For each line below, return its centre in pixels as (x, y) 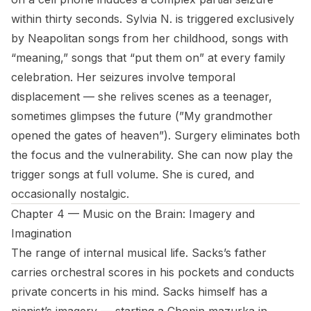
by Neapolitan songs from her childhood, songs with (150, 38)
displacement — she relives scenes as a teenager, (142, 96)
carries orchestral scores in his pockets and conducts (153, 272)
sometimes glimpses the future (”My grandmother (142, 116)
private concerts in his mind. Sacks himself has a (139, 292)
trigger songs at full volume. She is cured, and (133, 174)
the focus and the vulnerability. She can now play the (152, 155)
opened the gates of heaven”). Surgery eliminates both (155, 135)
